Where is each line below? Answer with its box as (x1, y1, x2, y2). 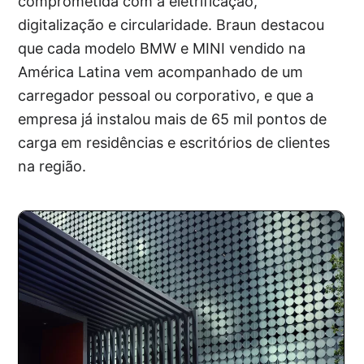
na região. (18, 158, 87, 175)
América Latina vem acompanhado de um (18, 63, 304, 80)
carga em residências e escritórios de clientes (18, 134, 331, 151)
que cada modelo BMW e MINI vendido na (18, 40, 306, 57)
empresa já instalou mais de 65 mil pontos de (18, 110, 327, 128)
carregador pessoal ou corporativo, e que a (18, 87, 314, 104)
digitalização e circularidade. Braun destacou (18, 16, 325, 33)
